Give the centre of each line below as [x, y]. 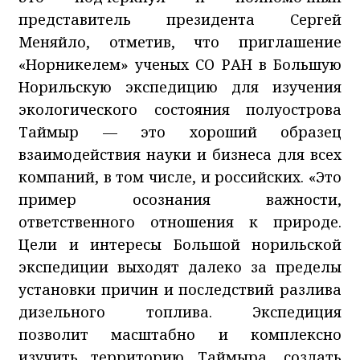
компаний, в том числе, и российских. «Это [180, 176]
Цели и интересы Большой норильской [180, 244]
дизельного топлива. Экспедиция [180, 311]
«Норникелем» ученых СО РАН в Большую [180, 64]
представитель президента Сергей [180, 19]
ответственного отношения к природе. [180, 221]
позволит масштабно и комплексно [180, 334]
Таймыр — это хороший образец [180, 131]
